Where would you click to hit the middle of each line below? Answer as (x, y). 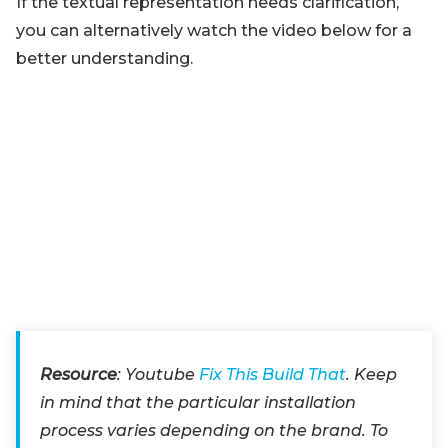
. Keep (371, 374)
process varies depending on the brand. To (214, 430)
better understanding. (104, 58)
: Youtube (158, 374)
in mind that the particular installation (198, 402)
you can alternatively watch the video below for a (214, 30)
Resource (78, 374)
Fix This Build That (272, 374)
